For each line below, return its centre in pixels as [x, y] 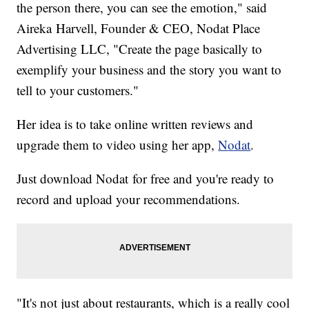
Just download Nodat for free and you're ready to [146, 179]
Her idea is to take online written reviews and [135, 124]
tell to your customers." [78, 90]
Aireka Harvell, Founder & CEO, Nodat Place [139, 28]
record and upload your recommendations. [129, 199]
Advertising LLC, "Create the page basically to [140, 49]
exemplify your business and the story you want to [149, 70]
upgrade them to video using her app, [118, 145]
